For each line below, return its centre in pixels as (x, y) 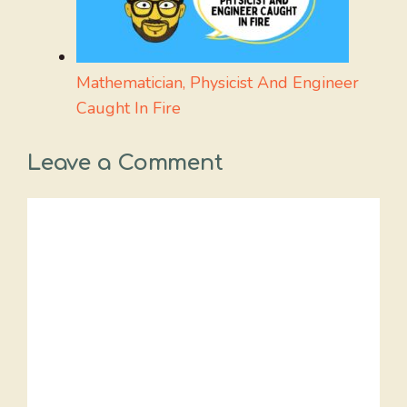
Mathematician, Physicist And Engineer (218, 83)
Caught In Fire (129, 109)
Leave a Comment (125, 164)
